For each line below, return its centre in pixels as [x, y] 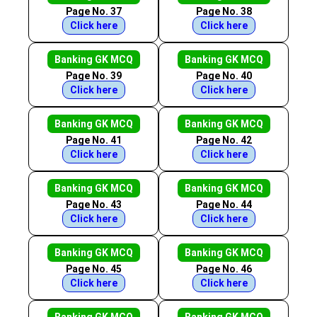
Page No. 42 [224, 140]
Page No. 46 [224, 269]
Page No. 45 [93, 269]
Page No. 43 [93, 204]
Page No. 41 [93, 140]
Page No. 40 [224, 76]
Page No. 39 [93, 76]
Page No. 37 [93, 11]
